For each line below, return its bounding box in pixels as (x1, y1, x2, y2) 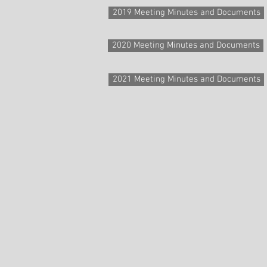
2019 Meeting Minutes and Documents (112, 7, 260, 18)
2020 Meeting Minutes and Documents (111, 40, 260, 51)
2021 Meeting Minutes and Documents (112, 74, 260, 85)
